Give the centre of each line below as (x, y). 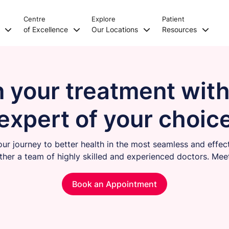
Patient (173, 19)
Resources (180, 29)
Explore (104, 19)
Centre (34, 19)
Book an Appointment (114, 184)
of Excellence (47, 29)
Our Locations (116, 29)
